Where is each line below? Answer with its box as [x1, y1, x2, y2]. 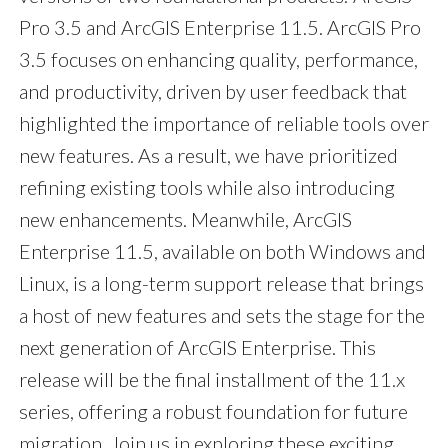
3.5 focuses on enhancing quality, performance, [19, 47, 418, 72]
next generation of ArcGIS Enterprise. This [19, 335, 376, 360]
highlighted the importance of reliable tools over [19, 111, 429, 136]
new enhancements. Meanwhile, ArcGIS [19, 207, 352, 232]
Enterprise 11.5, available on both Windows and [19, 239, 426, 264]
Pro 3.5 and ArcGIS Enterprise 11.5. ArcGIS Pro [19, 15, 421, 40]
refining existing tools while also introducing [19, 175, 395, 200]
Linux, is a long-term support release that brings [19, 271, 424, 296]
